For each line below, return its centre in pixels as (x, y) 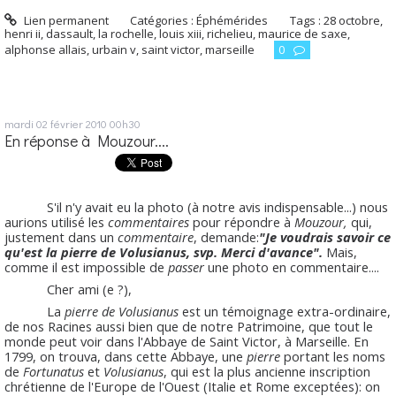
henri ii (23, 33)
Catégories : (164, 20)
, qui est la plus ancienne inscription (267, 372)
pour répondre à (242, 222)
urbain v (114, 49)
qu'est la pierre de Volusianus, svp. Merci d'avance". (164, 252)
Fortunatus (53, 372)
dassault (69, 33)
